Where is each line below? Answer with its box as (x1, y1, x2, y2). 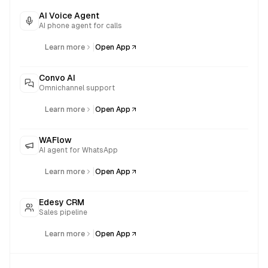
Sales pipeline (39, 208, 87, 217)
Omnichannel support (39, 84, 115, 92)
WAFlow (39, 135, 72, 145)
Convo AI (39, 73, 75, 83)
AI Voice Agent (39, 11, 99, 20)
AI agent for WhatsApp (39, 146, 118, 154)
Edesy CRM (39, 197, 84, 207)
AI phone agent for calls (39, 22, 122, 30)
